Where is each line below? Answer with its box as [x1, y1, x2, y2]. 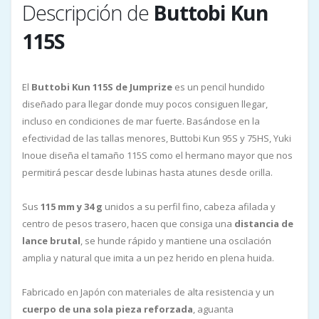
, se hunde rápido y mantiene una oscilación [80, 234, 271, 247]
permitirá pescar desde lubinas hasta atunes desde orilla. [22, 165, 273, 179]
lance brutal [22, 234, 80, 247]
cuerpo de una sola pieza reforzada [22, 302, 193, 315]
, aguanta [193, 302, 234, 315]
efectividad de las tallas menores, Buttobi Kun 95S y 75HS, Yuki [22, 131, 291, 145]
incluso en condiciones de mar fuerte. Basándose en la [22, 114, 260, 127]
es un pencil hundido [172, 80, 265, 93]
